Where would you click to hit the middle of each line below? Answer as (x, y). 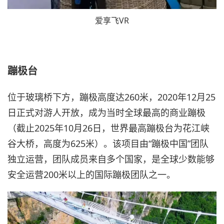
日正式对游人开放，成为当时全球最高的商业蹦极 (106, 112)
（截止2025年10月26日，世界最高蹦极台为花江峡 (108, 128)
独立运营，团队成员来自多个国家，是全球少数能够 (111, 159)
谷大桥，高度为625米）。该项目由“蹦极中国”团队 (108, 143)
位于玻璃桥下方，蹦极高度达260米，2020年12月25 (111, 97)
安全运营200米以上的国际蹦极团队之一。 (91, 174)
